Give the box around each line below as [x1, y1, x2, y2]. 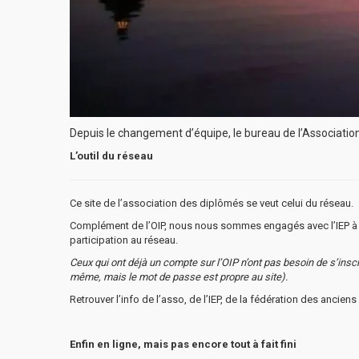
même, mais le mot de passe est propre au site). [70, 270, 288, 283]
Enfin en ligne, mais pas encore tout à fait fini [70, 337, 296, 350]
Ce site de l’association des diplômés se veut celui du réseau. [70, 196, 353, 209]
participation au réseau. [70, 233, 178, 246]
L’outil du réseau [70, 149, 153, 162]
